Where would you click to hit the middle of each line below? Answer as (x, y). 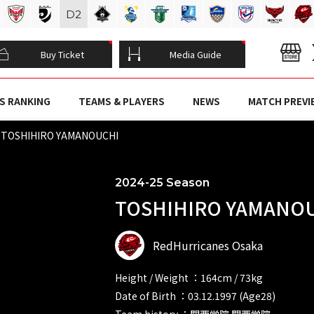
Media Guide (196, 54)
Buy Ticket (62, 54)
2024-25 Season (162, 182)
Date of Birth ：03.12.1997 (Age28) (195, 295)
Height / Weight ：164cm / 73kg (189, 277)
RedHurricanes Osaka (208, 245)
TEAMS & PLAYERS (121, 101)
